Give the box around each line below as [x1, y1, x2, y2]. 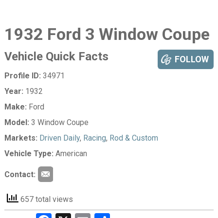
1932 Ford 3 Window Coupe [4, 24, 210, 44]
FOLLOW [175, 54, 209, 64]
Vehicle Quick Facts [4, 49, 109, 63]
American [53, 148, 87, 158]
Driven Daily [39, 133, 80, 143]
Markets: [4, 133, 37, 143]
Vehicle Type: [4, 148, 54, 158]
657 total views [18, 194, 73, 204]
